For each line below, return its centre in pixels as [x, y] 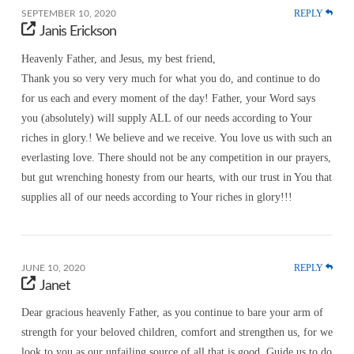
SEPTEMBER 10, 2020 [68, 13]
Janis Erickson [78, 31]
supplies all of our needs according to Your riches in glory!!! [156, 197]
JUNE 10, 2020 [53, 267]
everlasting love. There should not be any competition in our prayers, [176, 157]
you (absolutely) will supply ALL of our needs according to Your [166, 118]
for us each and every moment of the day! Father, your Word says [168, 98]
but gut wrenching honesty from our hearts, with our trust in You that [176, 177]
